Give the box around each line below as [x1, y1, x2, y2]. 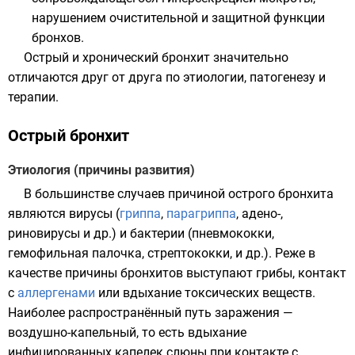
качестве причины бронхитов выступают [8, 265, 256, 281]
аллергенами [17, 285, 95, 300]
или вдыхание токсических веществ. [95, 285, 315, 300]
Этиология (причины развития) [8, 162, 195, 177]
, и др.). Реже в [230, 246, 315, 261]
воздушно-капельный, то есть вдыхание [8, 325, 246, 340]
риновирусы [8, 226, 80, 241]
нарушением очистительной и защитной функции [32, 10, 325, 25]
